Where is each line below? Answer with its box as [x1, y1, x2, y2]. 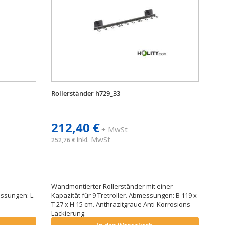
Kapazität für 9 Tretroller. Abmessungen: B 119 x [51, 191, 197, 200]
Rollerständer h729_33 [51, 89, 120, 98]
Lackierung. [51, 209, 89, 218]
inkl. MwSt [76, 134, 110, 144]
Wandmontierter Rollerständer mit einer [51, 182, 173, 191]
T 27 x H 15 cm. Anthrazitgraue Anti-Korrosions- [51, 200, 192, 209]
